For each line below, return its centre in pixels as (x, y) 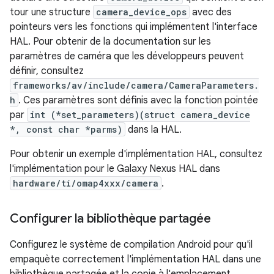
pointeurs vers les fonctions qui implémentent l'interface (134, 27)
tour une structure (51, 12)
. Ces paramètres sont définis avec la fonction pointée (138, 100)
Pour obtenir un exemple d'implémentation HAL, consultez (136, 154)
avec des (211, 12)
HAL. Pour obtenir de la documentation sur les (110, 41)
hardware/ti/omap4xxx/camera (86, 183)
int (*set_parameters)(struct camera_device (140, 114)
